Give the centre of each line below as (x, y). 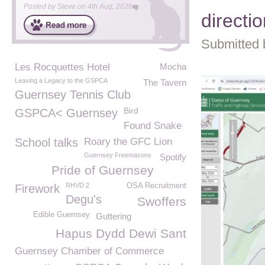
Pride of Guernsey (103, 170)
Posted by (41, 7)
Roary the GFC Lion (128, 142)
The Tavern (165, 83)
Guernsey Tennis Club (73, 95)
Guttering (114, 216)
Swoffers (162, 201)
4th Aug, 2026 (110, 7)
